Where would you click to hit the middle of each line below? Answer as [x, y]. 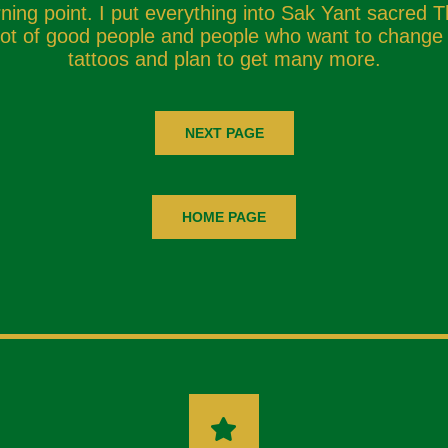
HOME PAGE [224, 217]
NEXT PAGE [224, 133]
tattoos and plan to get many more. [224, 59]
